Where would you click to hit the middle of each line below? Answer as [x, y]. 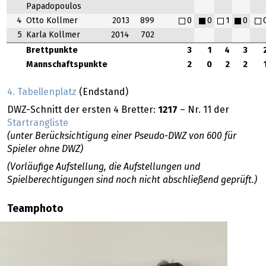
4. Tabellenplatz [42, 92]
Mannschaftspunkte [66, 65]
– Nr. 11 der [203, 110]
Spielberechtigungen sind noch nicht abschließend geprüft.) [132, 180]
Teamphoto [35, 209]
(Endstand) [102, 92]
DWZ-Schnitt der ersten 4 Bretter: [83, 110]
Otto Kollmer [52, 21]
